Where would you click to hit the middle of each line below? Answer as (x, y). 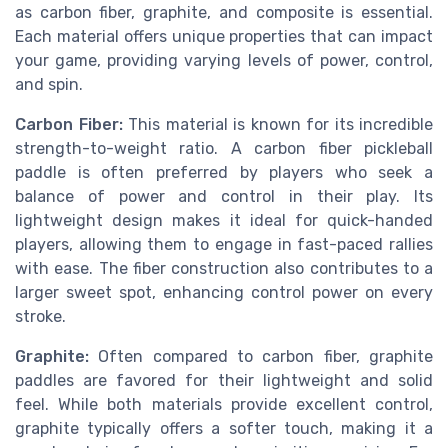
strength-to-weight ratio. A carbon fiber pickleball (224, 149)
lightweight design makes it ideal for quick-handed (224, 221)
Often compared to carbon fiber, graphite (261, 357)
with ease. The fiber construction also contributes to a (224, 269)
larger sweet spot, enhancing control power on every (224, 293)
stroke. (40, 317)
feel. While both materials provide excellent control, (224, 405)
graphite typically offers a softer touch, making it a (224, 429)
